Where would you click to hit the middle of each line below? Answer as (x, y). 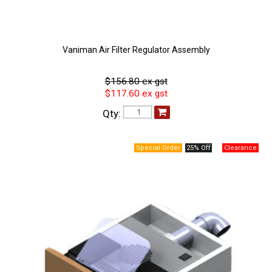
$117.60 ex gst (136, 93)
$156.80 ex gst (136, 81)
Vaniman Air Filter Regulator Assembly (136, 49)
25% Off (198, 148)
